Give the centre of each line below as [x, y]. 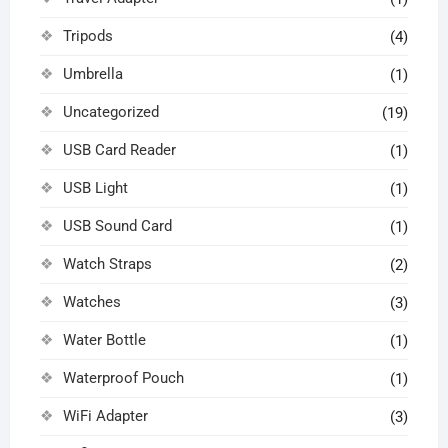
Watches [91, 302]
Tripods [87, 36]
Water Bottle [104, 340]
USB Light [95, 188]
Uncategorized [110, 112]
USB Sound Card [117, 226]
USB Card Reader [119, 150]
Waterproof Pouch [123, 378]
